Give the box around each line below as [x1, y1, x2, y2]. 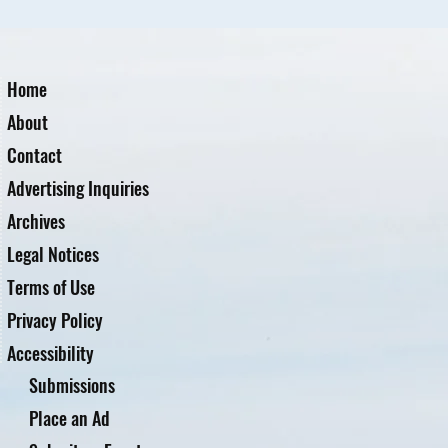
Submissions [28, 371, 115, 398]
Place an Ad [28, 404, 110, 431]
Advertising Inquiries [7, 174, 150, 201]
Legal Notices [7, 240, 100, 267]
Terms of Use [7, 273, 96, 300]
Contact [7, 141, 63, 168]
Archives [7, 207, 66, 234]
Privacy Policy [7, 306, 104, 333]
